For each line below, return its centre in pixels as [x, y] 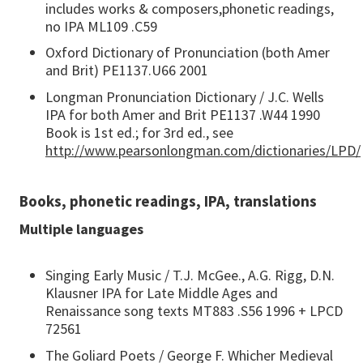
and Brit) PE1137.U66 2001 [127, 70]
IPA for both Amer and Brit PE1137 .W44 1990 [183, 114]
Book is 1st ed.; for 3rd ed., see [139, 132]
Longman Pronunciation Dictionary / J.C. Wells [185, 96]
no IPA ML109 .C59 [101, 26]
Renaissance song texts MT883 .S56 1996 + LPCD [194, 310]
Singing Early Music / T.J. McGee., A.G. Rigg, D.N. [190, 275]
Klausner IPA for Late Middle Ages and [162, 293]
